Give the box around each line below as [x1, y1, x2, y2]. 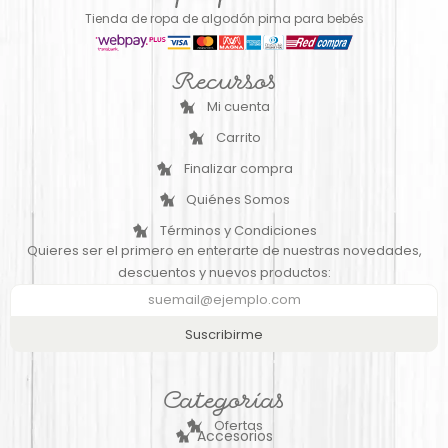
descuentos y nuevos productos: [117, 262, 331, 282]
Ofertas [213, 415, 263, 435]
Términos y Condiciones [159, 220, 317, 240]
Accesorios [196, 425, 273, 446]
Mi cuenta [206, 96, 270, 116]
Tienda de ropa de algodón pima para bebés [84, 9, 364, 27]
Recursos [173, 72, 275, 97]
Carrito [215, 127, 261, 147]
